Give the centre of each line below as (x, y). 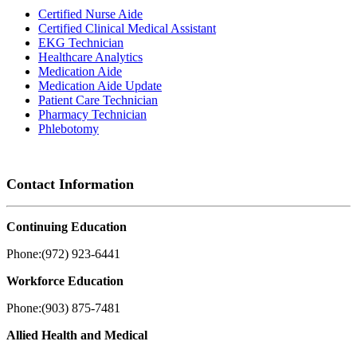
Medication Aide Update (100, 86)
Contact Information (70, 184)
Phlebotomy (69, 129)
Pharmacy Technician (92, 115)
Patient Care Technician (98, 100)
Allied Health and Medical (77, 335)
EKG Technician (81, 43)
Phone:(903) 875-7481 (63, 308)
